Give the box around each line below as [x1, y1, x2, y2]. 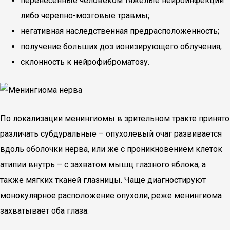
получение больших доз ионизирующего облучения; [21, 42, 222, 51]
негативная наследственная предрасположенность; [21, 26, 219, 36]
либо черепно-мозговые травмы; [21, 11, 149, 21]
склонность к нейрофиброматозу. [21, 57, 149, 67]
